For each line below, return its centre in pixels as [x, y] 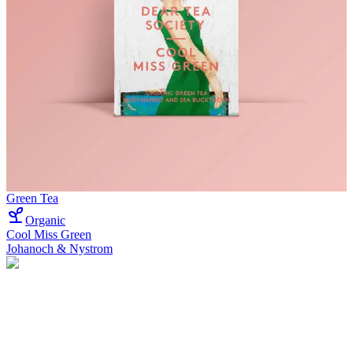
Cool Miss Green [49, 234]
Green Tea [32, 198]
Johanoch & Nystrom [59, 248]
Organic [45, 220]
